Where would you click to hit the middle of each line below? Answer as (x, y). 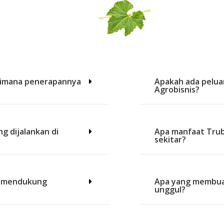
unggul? (170, 189)
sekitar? (170, 139)
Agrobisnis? (177, 89)
